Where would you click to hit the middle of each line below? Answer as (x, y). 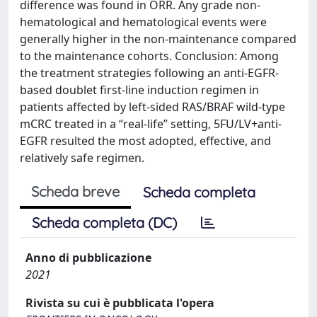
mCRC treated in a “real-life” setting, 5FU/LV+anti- (151, 123)
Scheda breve (75, 191)
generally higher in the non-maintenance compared (158, 39)
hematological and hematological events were (143, 22)
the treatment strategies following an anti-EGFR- (149, 73)
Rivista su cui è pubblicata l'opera (120, 302)
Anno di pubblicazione (88, 257)
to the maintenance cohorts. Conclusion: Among (149, 56)
